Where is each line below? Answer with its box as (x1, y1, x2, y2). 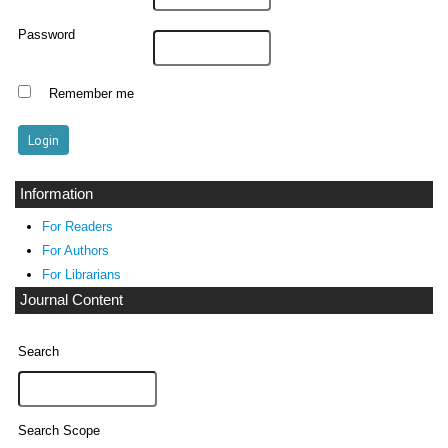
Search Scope (18, 424, 101, 439)
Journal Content (20, 292, 123, 309)
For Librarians (41, 267, 121, 283)
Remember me (48, 86, 134, 101)
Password (18, 28, 76, 43)
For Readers (41, 219, 113, 235)
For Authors (41, 243, 109, 259)
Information (20, 186, 93, 203)
